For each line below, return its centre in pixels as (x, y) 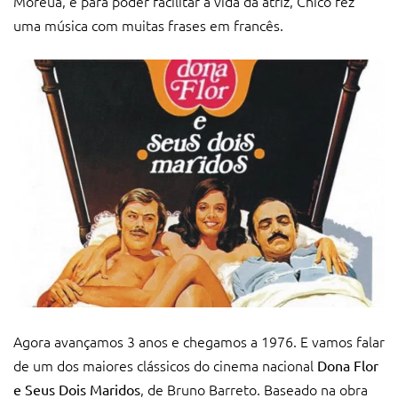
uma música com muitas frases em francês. (148, 24)
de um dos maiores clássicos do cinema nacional (165, 365)
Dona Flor (348, 365)
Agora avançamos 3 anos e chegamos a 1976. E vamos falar (199, 341)
